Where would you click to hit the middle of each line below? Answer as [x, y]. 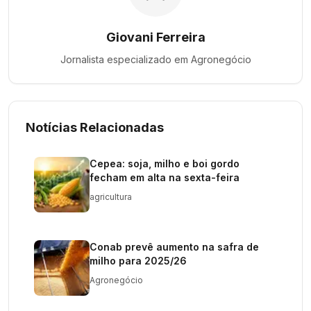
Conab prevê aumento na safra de [174, 247]
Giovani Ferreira [155, 37]
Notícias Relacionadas [95, 127]
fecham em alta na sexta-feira [165, 177]
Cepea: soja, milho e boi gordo [165, 163]
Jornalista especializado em [125, 59]
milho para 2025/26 [138, 261]
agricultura [111, 197]
